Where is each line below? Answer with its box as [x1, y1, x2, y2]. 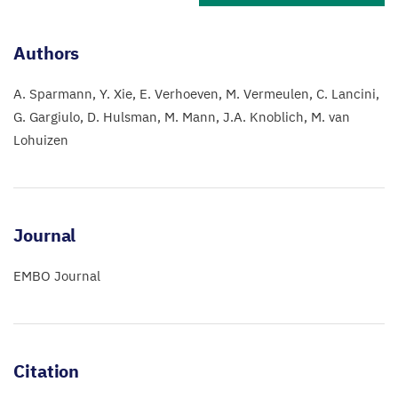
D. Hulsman [87, 108, 157, 125]
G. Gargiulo [13, 108, 80, 125]
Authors [13, 41, 80, 65]
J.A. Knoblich [223, 108, 304, 125]
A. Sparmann [13, 85, 92, 102]
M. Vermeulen [226, 85, 309, 102]
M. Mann [164, 108, 216, 125]
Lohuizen [13, 131, 68, 148]
